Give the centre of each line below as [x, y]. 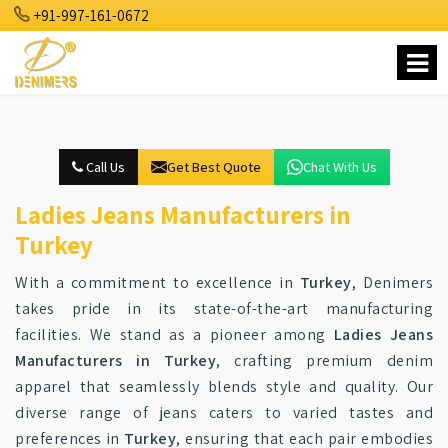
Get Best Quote [213, 167]
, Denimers [392, 282]
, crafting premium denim [325, 360]
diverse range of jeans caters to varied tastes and [224, 412]
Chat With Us [339, 167]
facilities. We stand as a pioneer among [174, 334]
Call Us [103, 167]
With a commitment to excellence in [157, 282]
